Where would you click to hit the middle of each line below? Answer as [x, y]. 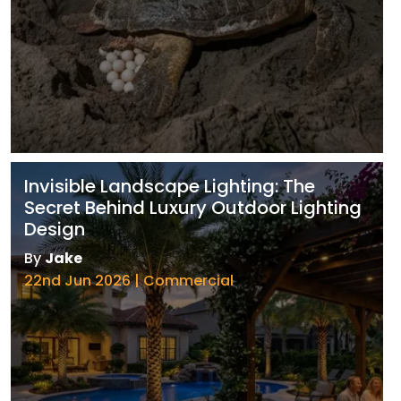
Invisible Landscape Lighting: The [170, 187]
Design [55, 230]
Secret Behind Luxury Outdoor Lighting [193, 208]
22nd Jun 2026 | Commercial [129, 281]
